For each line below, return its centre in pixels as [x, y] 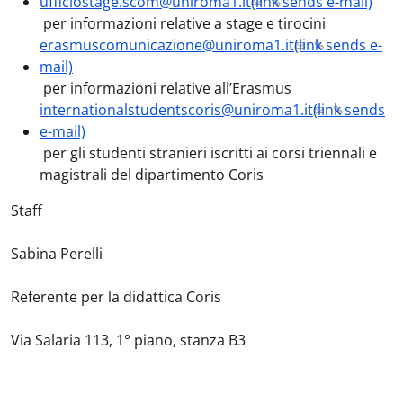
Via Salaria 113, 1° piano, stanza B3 [128, 340]
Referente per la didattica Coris [116, 297]
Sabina [34, 254]
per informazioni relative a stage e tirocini [183, 23]
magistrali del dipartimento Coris [152, 175]
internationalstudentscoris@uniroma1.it [176, 110]
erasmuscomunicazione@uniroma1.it [167, 45]
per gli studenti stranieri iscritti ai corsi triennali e [208, 153]
